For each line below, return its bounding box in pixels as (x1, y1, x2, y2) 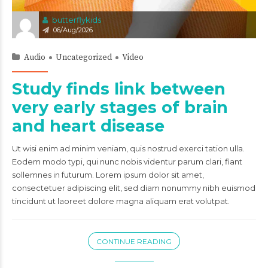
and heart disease (12, 116, 165, 136)
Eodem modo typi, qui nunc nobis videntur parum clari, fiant (12, 157, 242, 166)
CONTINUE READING (96, 237, 172, 246)
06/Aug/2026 (53, 26, 93, 34)
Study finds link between (12, 79, 226, 99)
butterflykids (52, 15, 101, 25)
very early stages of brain (12, 98, 228, 117)
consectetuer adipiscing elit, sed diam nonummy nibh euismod (12, 183, 255, 193)
